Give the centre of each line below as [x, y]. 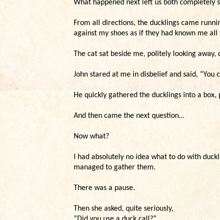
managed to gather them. [115, 167]
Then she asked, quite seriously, [124, 209]
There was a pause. [104, 188]
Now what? [91, 137]
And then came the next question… [129, 116]
